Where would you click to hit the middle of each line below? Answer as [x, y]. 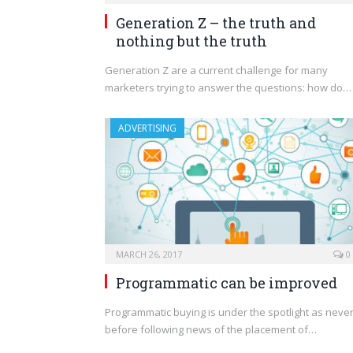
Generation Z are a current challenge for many [216, 71]
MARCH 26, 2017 [149, 255]
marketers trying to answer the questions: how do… [228, 88]
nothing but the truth [191, 41]
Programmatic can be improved [227, 283]
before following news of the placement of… [211, 330]
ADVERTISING [147, 128]
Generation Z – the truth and [216, 23]
